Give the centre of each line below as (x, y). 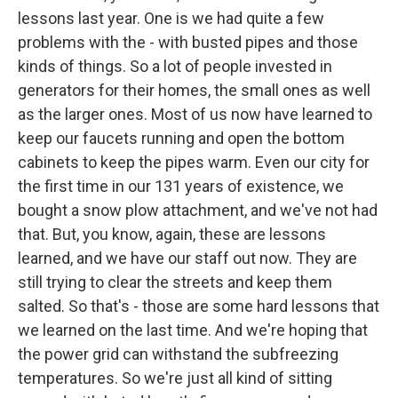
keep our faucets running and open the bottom (181, 138)
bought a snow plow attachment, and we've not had (198, 210)
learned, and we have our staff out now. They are (187, 258)
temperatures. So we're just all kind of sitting (175, 378)
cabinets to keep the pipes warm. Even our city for (194, 162)
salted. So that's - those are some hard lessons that (199, 306)
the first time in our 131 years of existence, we (181, 186)
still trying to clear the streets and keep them (175, 282)
